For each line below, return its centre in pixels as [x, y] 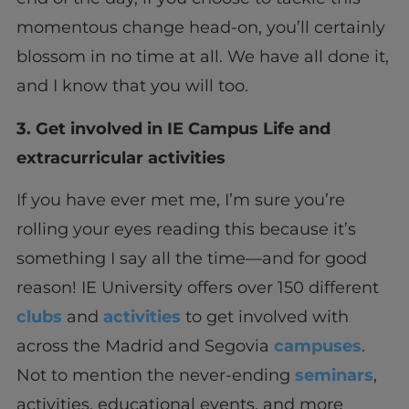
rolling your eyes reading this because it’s [186, 229]
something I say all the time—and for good [191, 258]
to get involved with [264, 316]
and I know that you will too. [132, 86]
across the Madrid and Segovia [145, 346]
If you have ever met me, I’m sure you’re [180, 199]
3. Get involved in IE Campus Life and [173, 128]
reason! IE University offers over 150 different [197, 287]
